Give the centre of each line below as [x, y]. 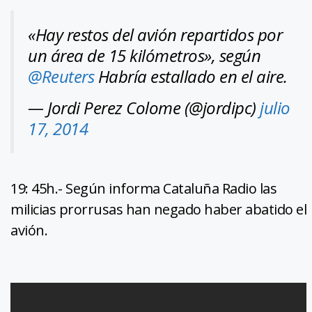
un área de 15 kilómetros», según [144, 55]
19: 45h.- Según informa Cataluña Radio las [143, 188]
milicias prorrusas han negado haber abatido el [158, 209]
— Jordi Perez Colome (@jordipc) [144, 107]
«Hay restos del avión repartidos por [155, 34]
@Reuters [61, 76]
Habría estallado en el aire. [191, 76]
